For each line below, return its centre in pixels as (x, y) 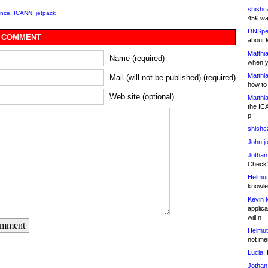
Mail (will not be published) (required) (173, 78)
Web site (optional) (142, 97)
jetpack (46, 13)
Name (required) (137, 59)
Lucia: (256, 252)
